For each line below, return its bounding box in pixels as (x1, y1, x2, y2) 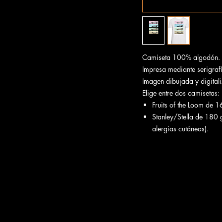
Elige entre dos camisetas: (142, 88, 220, 98)
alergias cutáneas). (152, 124, 209, 133)
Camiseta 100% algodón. (142, 53, 220, 62)
